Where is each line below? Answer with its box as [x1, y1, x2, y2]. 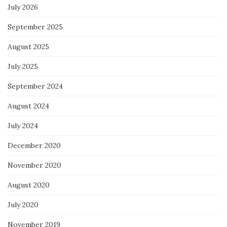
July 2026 [8, 2, 38, 12]
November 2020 [8, 160, 61, 170]
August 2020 [8, 180, 50, 190]
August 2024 [8, 101, 49, 110]
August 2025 [8, 42, 49, 51]
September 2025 [8, 22, 63, 31]
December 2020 [8, 140, 61, 150]
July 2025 [8, 61, 38, 71]
